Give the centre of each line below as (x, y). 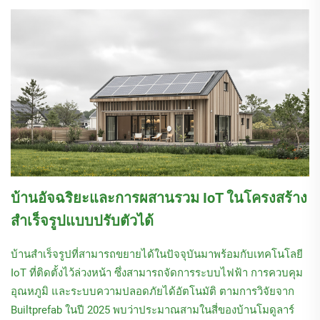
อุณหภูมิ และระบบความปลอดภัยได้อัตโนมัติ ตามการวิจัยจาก (152, 291)
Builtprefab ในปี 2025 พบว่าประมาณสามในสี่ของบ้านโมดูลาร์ (152, 310)
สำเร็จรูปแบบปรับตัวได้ (82, 220)
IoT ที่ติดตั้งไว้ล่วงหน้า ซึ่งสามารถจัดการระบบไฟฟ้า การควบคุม (157, 272)
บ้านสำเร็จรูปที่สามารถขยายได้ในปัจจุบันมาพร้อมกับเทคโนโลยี (157, 254)
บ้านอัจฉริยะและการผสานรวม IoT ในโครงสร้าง (159, 197)
